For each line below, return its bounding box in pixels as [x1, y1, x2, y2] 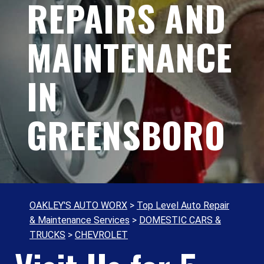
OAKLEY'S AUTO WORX [29, 200, 127, 212]
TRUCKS [29, 229, 65, 241]
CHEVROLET [75, 229, 128, 241]
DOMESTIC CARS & [139, 214, 221, 226]
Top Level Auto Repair [137, 200, 229, 212]
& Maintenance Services [29, 214, 130, 226]
